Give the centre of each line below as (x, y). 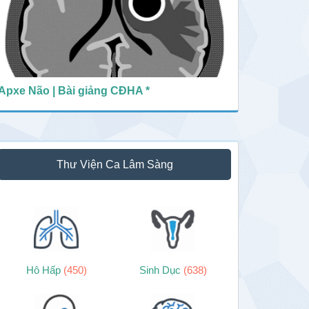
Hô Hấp (44, 270)
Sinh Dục (161, 270)
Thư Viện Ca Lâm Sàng (114, 165)
